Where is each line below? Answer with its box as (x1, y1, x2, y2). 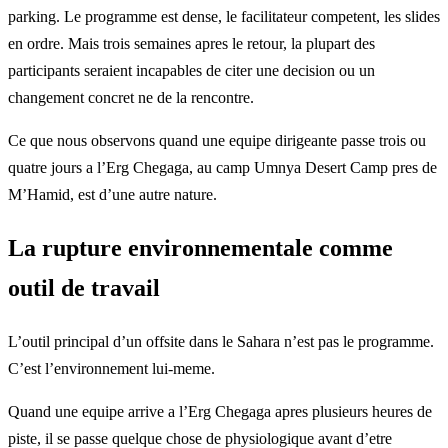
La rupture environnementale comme (8, 234, 393, 261)
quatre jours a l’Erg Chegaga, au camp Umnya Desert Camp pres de (8, 158, 437, 176)
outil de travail (8, 274, 160, 301)
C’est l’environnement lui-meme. (8, 359, 215, 377)
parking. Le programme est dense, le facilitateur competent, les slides (8, 7, 440, 25)
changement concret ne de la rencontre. (8, 88, 254, 106)
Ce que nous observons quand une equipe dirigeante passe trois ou (8, 131, 426, 149)
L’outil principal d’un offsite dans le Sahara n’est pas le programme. (8, 332, 434, 350)
